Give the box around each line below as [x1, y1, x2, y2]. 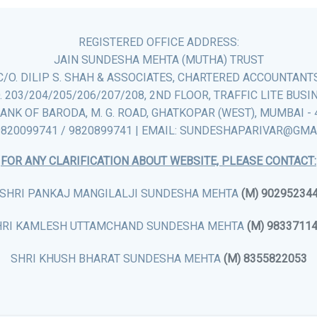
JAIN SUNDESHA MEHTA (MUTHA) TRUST [53, 53, 264, 67]
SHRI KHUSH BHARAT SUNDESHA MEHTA [10, 252, 224, 265]
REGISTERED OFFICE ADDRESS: [78, 35, 239, 49]
